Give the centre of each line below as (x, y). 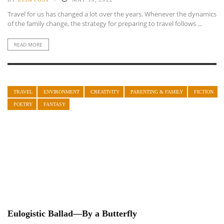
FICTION (204, 92)
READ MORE (28, 44)
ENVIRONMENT (61, 92)
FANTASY (54, 104)
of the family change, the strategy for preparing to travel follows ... (105, 23)
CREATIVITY (105, 92)
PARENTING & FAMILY (157, 92)
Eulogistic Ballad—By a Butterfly (72, 214)
